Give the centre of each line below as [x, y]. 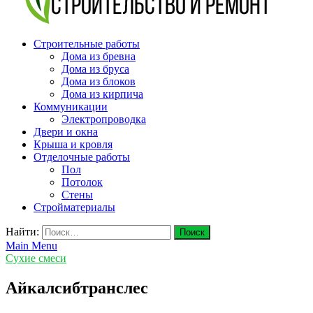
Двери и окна [66, 132]
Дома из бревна [99, 56]
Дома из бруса [95, 69]
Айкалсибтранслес [77, 287]
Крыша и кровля [73, 144]
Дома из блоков [99, 81]
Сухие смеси [36, 258]
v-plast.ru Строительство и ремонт [86, 44]
